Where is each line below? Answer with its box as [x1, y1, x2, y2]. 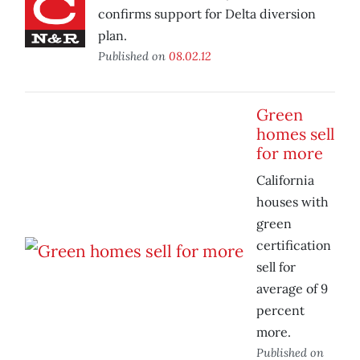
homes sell [256, 124, 334, 145]
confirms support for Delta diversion [98, 6, 316, 22]
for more [256, 143, 323, 164]
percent [256, 302, 305, 319]
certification [256, 237, 331, 254]
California [256, 172, 314, 189]
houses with [256, 194, 329, 211]
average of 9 [256, 280, 328, 297]
